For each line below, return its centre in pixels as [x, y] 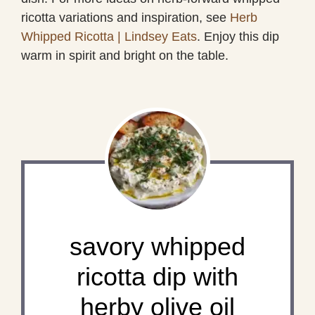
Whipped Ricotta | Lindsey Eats [109, 36]
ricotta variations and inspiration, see [126, 17]
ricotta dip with [157, 276]
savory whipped [157, 246]
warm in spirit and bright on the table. [125, 55]
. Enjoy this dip [238, 36]
